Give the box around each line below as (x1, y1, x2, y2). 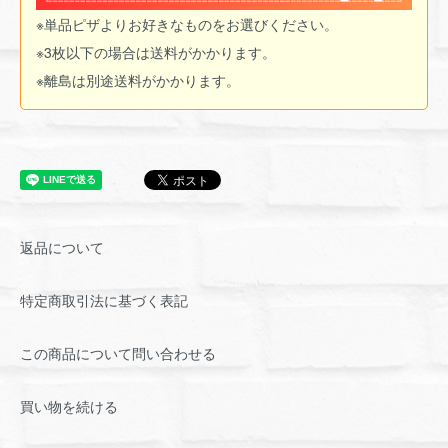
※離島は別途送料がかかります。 (36, 70, 240, 91)
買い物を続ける (20, 396, 118, 417)
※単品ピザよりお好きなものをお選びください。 (36, 14, 338, 35)
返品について (20, 237, 104, 258)
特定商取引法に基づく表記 (20, 290, 188, 311)
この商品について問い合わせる (20, 343, 216, 364)
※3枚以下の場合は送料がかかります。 (36, 42, 276, 63)
